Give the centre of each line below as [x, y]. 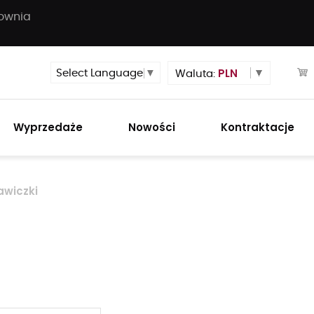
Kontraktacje [257, 127]
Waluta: [197, 74]
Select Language [100, 74]
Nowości [152, 127]
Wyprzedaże [48, 127]
